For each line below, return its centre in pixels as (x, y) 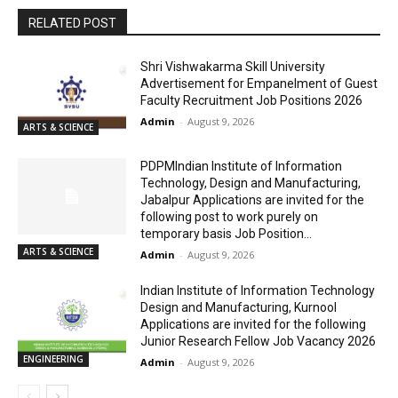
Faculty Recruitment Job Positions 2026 (252, 101)
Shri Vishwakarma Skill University (233, 67)
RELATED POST (72, 24)
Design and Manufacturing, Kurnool (239, 308)
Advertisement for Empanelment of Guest (259, 84)
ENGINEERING (53, 359)
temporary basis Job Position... (227, 234)
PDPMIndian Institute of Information (242, 167)
